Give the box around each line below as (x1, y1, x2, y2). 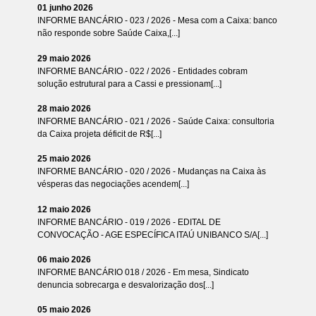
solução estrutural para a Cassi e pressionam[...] (37, 78, 221, 89)
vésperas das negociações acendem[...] (37, 179, 189, 190)
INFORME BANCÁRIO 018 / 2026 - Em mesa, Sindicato (37, 267, 249, 277)
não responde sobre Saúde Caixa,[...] (37, 28, 180, 39)
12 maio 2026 (37, 204, 91, 214)
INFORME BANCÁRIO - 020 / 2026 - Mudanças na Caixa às (37, 166, 266, 177)
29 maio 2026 (37, 53, 91, 63)
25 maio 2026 (37, 154, 91, 164)
